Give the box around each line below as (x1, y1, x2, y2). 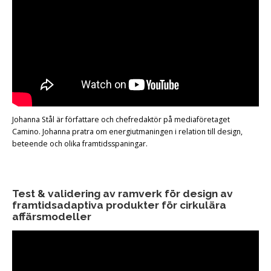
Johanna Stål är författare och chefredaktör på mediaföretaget (12, 114, 230, 125)
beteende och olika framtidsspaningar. (12, 139, 148, 149)
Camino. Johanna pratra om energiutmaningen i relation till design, (12, 126, 243, 137)
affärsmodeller (12, 211, 91, 223)
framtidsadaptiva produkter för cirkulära (12, 199, 226, 212)
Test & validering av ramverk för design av (12, 188, 233, 200)
